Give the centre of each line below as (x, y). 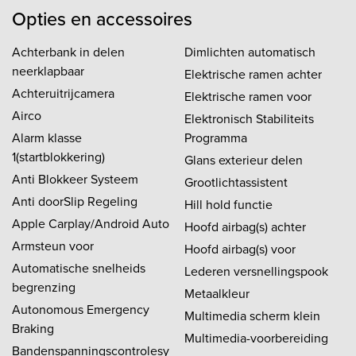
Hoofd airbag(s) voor (240, 249)
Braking (33, 328)
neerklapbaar (48, 71)
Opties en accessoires (102, 19)
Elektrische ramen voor (248, 96)
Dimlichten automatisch (250, 52)
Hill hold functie (228, 204)
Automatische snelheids (79, 268)
